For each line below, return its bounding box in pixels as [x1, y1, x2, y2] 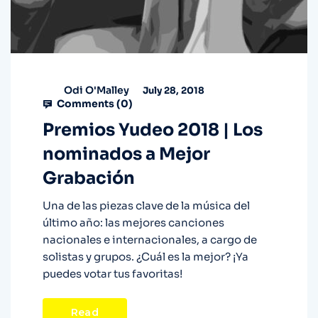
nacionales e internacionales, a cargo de [43, 233, 257, 247]
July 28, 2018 [141, 84, 204, 97]
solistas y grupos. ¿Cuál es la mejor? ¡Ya [43, 250, 248, 264]
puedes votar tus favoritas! [43, 267, 182, 281]
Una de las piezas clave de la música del [43, 199, 250, 213]
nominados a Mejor [43, 143, 210, 165]
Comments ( [55, 97, 121, 111]
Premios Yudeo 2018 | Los [43, 119, 263, 141]
